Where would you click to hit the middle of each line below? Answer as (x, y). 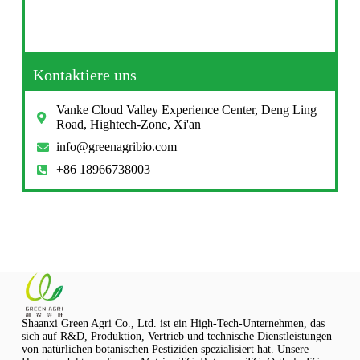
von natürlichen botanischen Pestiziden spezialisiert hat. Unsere (165, 350)
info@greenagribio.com (116, 147)
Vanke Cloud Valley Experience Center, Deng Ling (186, 110)
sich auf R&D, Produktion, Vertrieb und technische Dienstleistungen (176, 337)
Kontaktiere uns (84, 75)
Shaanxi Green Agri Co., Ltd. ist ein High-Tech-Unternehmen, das (173, 324)
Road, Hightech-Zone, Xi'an (128, 125)
